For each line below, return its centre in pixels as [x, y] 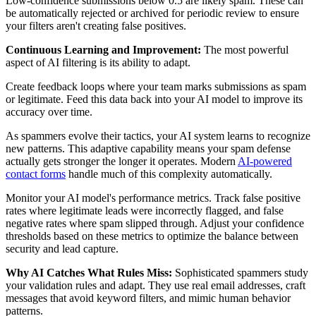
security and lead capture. [62, 248]
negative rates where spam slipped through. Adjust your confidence [155, 223]
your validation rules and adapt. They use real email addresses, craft [156, 285]
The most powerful [245, 49]
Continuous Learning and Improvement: [103, 49]
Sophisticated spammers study [240, 272]
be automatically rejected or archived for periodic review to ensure [152, 13]
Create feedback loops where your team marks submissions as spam [156, 86]
